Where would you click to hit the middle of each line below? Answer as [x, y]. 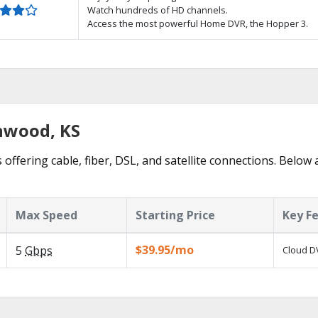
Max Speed [46, 215]
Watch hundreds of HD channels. [158, 10]
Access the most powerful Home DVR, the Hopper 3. [198, 23]
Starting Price [175, 215]
